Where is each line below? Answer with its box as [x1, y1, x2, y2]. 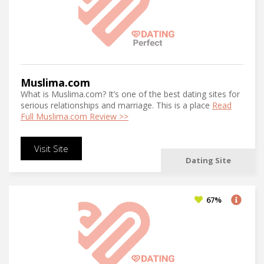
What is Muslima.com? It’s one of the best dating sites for [21, 88, 240, 100]
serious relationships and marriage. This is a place [21, 100, 212, 111]
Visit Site [34, 143, 68, 154]
